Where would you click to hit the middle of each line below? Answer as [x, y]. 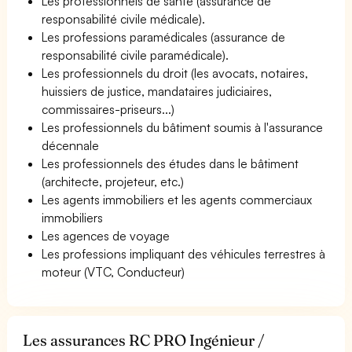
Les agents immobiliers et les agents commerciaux [177, 199]
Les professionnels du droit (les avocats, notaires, [175, 73]
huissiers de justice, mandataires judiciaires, [157, 91]
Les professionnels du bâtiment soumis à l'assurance [183, 127]
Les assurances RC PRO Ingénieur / [144, 340]
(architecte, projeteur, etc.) [113, 181]
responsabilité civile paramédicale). [136, 55]
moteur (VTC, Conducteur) [114, 271]
